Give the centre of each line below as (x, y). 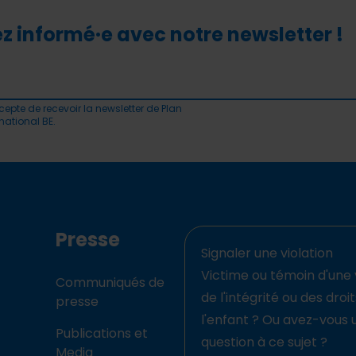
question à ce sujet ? (264, 342)
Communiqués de (110, 283)
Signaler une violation (267, 253)
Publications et (102, 334)
